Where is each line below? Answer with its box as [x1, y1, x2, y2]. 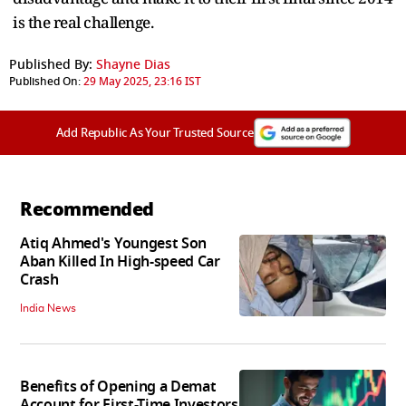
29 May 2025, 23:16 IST [83, 72, 201, 90]
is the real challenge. [13, 11, 157, 33]
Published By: [9, 54, 92, 74]
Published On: [9, 72, 81, 90]
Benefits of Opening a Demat [20, 376, 217, 399]
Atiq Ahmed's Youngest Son [20, 232, 207, 255]
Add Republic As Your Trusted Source [55, 123, 254, 141]
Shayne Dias [96, 54, 170, 74]
